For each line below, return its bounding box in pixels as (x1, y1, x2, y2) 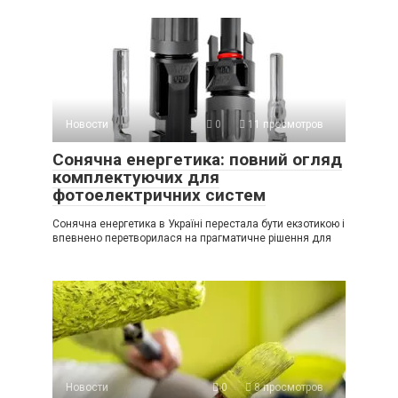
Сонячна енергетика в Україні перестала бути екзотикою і (52, 218, 345, 230)
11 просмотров (245, 118, 323, 131)
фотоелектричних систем (52, 185, 266, 205)
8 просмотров (251, 381, 323, 394)
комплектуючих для (52, 167, 219, 187)
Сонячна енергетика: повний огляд (52, 149, 342, 170)
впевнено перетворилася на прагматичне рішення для (52, 232, 331, 244)
